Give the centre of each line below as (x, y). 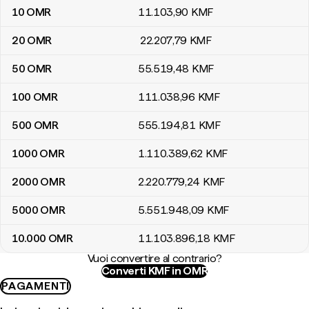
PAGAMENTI (36, 286)
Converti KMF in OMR (154, 271)
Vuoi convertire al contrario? (154, 258)
